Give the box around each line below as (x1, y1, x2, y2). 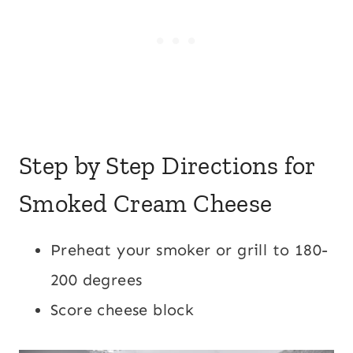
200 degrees (50, 270, 143, 290)
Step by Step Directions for (19, 150, 315, 181)
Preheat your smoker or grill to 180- (50, 240, 329, 260)
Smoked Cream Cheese (19, 188, 273, 219)
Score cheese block (50, 300, 195, 320)
